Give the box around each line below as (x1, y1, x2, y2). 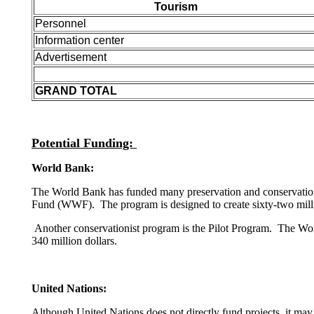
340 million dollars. (32, 235, 117, 247)
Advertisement (35, 51, 107, 63)
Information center (35, 34, 124, 46)
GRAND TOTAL (35, 85, 117, 97)
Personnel (35, 18, 86, 29)
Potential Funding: (32, 136, 137, 150)
